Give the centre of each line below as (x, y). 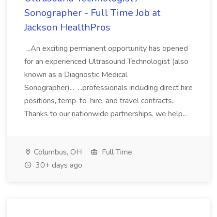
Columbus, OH (57, 152)
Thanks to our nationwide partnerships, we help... (107, 114)
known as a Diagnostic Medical (76, 75)
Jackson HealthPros (67, 27)
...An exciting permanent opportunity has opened (106, 48)
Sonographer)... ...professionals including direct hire (108, 88)
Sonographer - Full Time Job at (92, 13)
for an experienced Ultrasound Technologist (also (106, 62)
